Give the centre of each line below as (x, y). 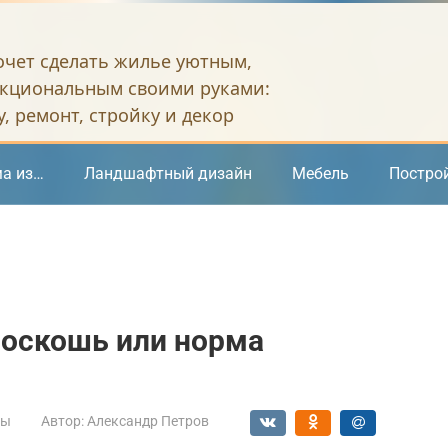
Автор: (62, 421)
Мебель (320, 173)
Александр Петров (148, 421)
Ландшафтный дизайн (168, 173)
